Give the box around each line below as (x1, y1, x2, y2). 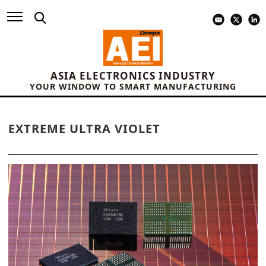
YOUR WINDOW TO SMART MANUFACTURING (30, 81, 236, 93)
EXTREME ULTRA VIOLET (8, 121, 160, 137)
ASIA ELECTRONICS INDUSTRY (50, 69, 216, 83)
